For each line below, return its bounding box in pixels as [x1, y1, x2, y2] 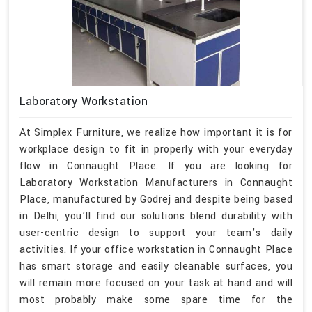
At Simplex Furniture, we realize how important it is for [19, 125, 292, 141]
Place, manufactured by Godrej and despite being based [19, 192, 292, 208]
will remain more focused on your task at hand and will [19, 276, 292, 291]
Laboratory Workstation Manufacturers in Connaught [19, 175, 292, 191]
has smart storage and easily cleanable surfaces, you [19, 259, 292, 274]
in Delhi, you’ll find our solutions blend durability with [19, 209, 292, 224]
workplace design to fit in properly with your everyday [19, 142, 292, 157]
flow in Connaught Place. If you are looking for [19, 159, 292, 174]
